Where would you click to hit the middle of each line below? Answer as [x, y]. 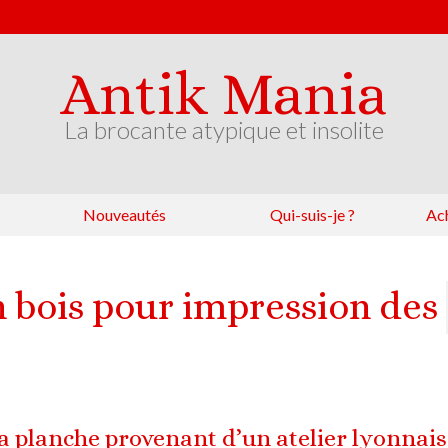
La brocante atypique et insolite [224, 129]
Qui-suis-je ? [312, 214]
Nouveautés [124, 214]
